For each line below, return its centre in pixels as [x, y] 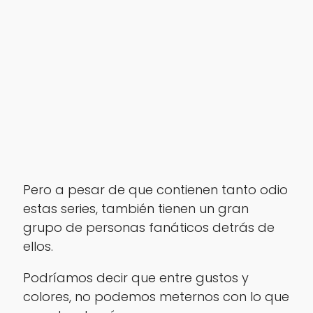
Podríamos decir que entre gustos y [136, 277]
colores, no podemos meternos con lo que [156, 296]
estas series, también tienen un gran [136, 208]
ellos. [38, 246]
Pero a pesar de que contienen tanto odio [155, 189]
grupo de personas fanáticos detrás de [148, 227]
